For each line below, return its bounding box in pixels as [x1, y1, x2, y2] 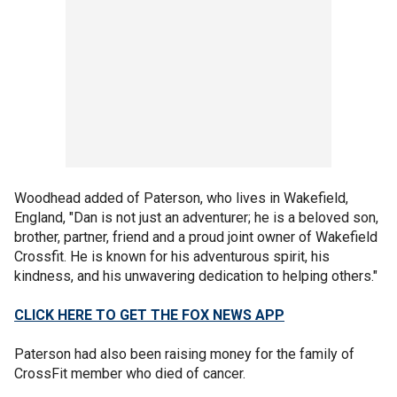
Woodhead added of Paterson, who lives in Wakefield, [14, 189, 348, 206]
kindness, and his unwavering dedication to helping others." [14, 267, 381, 284]
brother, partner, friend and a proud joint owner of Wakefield [14, 228, 378, 245]
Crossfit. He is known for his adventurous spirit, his [14, 247, 330, 265]
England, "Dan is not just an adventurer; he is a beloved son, [14, 208, 378, 226]
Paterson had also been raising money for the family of [14, 345, 354, 362]
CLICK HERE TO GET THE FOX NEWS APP [14, 306, 284, 323]
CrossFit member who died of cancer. [14, 364, 249, 382]
